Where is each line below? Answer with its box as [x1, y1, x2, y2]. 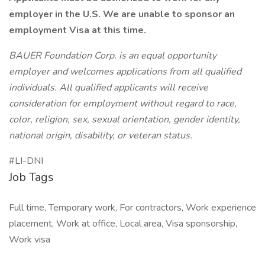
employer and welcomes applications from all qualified [9, 65, 241, 78]
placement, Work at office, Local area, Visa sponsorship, [9, 217, 237, 230]
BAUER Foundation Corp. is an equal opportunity [9, 49, 216, 62]
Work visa [9, 233, 50, 246]
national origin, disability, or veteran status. [9, 129, 192, 142]
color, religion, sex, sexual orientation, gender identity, [9, 113, 240, 126]
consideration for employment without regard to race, [9, 97, 237, 110]
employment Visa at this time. [9, 24, 146, 37]
